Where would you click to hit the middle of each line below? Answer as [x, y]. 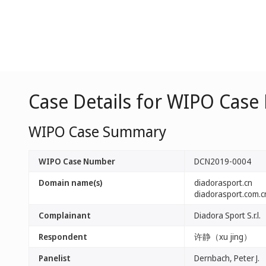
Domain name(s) [70, 183]
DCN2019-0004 [223, 161]
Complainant [65, 215]
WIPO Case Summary [97, 131]
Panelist [55, 258]
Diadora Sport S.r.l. [227, 215]
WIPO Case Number [77, 161]
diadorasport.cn [223, 183]
